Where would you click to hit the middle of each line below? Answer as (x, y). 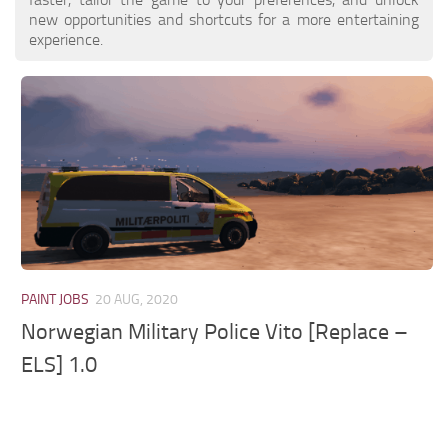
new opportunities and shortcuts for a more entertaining (224, 19)
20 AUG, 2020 (137, 299)
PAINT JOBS (55, 299)
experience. (66, 39)
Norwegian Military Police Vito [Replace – (215, 332)
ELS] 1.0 (59, 365)
